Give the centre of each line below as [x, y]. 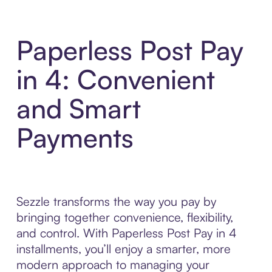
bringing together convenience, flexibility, [124, 217]
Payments [75, 138]
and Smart [78, 109]
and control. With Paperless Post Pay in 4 [126, 233]
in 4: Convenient [115, 80]
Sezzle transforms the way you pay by [116, 202]
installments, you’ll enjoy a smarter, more [123, 249]
